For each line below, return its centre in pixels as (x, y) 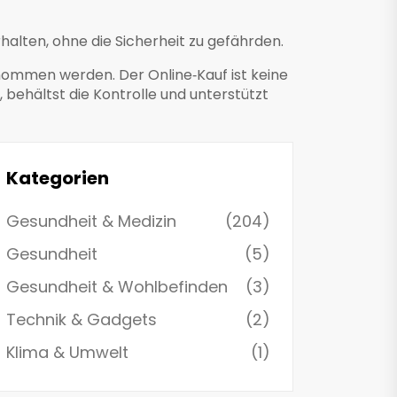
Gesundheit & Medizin (91, 221)
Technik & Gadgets (82, 319)
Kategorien (58, 178)
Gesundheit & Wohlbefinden (117, 287)
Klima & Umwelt (67, 352)
